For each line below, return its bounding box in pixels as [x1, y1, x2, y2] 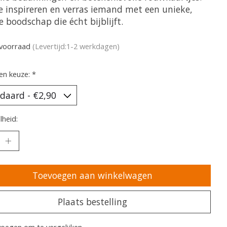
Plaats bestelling [58, 196, 128, 208]
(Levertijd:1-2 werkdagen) [32, 41, 120, 52]
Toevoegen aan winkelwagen [32, 169, 153, 182]
